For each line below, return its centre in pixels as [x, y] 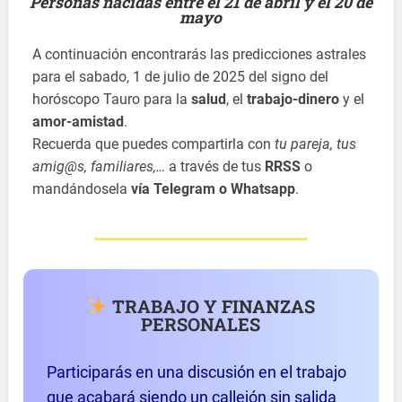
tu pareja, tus [316, 144]
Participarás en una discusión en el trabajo [197, 373]
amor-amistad [79, 122]
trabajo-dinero [293, 100]
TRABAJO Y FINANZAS [211, 306]
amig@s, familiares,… [99, 167]
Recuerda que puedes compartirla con [154, 144]
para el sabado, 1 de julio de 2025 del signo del [181, 77]
